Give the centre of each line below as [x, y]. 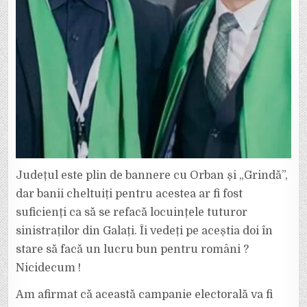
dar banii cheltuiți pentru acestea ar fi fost [130, 194]
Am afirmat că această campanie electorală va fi [145, 295]
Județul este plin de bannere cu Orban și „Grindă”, [152, 176]
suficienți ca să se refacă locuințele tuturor [132, 213]
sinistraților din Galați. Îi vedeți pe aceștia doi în [145, 231]
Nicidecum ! [49, 268]
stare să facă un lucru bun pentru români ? [133, 250]
